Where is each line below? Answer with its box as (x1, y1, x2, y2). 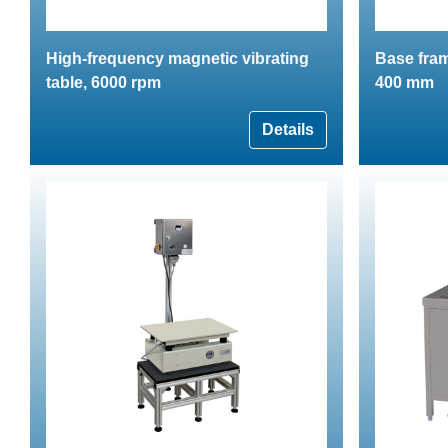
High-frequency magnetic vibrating (46, 49, 309, 67)
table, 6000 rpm (46, 73, 161, 91)
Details (262, 120, 314, 138)
